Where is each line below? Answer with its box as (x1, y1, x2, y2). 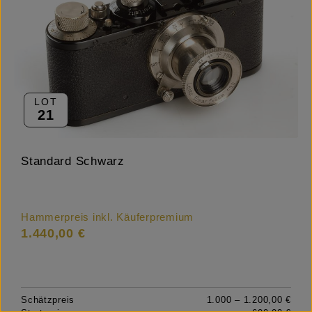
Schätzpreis (21, 295, 75, 306)
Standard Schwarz (21, 155, 125, 169)
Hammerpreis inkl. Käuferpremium (21, 212, 194, 224)
